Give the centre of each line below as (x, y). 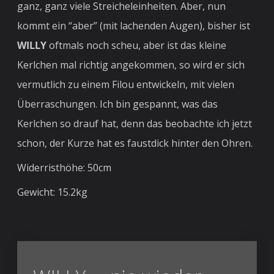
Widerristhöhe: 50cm (65, 167)
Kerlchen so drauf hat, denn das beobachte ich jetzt (135, 123)
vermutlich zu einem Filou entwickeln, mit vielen (126, 84)
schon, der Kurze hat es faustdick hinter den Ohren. (135, 143)
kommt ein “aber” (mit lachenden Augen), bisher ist (134, 25)
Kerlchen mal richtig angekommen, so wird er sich (131, 65)
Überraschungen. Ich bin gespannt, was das (118, 104)
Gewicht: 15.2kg (53, 192)
